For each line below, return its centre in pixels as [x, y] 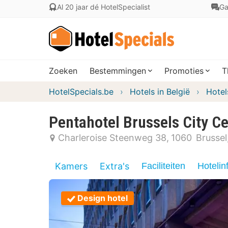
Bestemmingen [118, 71]
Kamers [71, 166]
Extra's [115, 166]
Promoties [184, 71]
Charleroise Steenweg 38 [112, 138]
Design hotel [103, 198]
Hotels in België [160, 92]
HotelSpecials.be [81, 92]
